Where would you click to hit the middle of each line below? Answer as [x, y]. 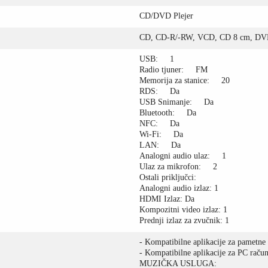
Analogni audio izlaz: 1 [179, 188]
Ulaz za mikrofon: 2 [179, 167]
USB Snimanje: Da [177, 102]
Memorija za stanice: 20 [185, 80]
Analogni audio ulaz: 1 [183, 156]
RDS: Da [160, 91]
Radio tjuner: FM [174, 70]
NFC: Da [160, 124]
